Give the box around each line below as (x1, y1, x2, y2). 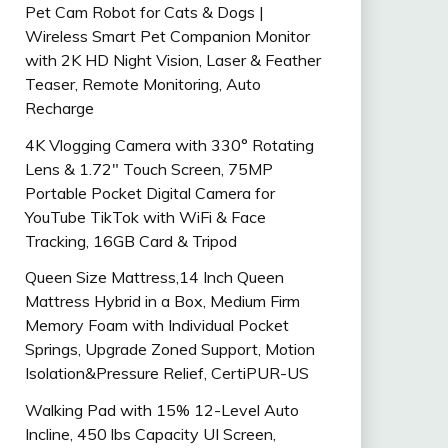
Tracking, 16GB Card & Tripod (24, 230, 237, 251)
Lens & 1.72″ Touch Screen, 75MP (24, 158, 273, 179)
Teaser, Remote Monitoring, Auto (24, 73, 261, 94)
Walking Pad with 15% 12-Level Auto (24, 400, 299, 421)
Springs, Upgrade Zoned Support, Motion (24, 339, 315, 360)
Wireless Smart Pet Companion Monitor (24, 25, 310, 46)
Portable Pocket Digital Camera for (24, 182, 275, 203)
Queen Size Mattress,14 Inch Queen (24, 267, 284, 288)
